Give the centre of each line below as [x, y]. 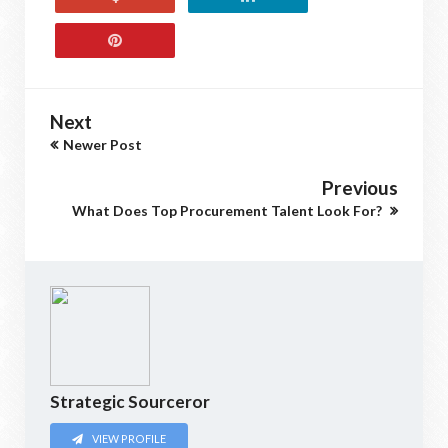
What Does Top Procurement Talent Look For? [228, 210]
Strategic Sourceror [130, 401]
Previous [360, 187]
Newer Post [102, 144]
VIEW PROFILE [128, 439]
